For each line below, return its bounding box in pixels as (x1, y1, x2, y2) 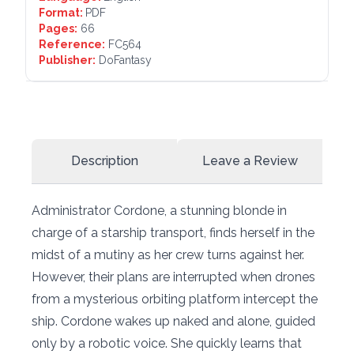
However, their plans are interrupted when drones (32, 269, 315, 284)
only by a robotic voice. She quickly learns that (32, 335, 302, 351)
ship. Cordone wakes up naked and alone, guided (32, 313, 315, 329)
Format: (39, 6, 85, 19)
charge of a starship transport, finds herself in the (32, 224, 314, 240)
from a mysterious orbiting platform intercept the (32, 291, 318, 307)
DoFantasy (99, 53, 152, 66)
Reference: (39, 37, 105, 51)
